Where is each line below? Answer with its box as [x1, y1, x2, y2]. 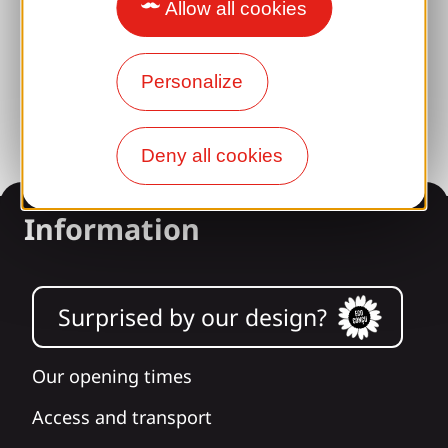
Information [24, 208, 200, 248]
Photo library [32, 33, 142, 58]
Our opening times [32, 364, 192, 389]
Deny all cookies [141, 144, 283, 166]
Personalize [141, 70, 243, 92]
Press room [32, 74, 129, 99]
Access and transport [32, 405, 212, 430]
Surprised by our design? [58, 300, 327, 333]
